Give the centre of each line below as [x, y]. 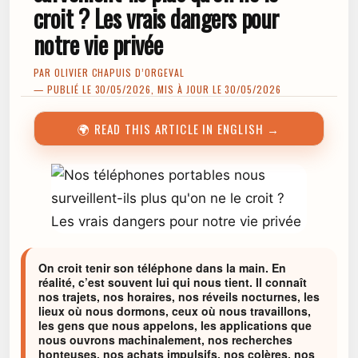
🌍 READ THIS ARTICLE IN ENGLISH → [179, 129]
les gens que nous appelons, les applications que [175, 325]
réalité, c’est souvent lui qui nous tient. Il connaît [173, 282]
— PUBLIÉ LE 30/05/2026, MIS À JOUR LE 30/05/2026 [158, 89]
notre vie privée [98, 44]
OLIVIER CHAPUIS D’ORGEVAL [119, 72]
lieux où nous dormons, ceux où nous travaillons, [175, 311]
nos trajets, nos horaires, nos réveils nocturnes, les [179, 296]
